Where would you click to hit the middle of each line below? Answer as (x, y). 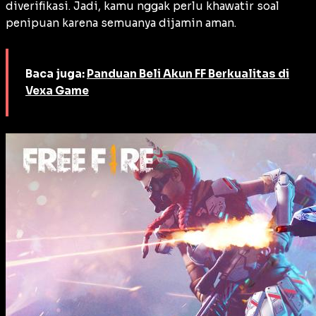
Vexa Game (57, 91)
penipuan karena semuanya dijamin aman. (121, 23)
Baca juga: (56, 74)
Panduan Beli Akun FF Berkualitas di (188, 74)
